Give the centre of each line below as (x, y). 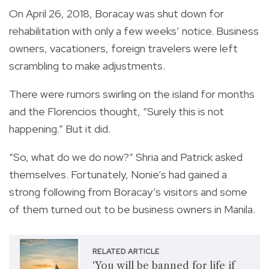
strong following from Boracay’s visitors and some (128, 192)
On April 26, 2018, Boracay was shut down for (116, 13)
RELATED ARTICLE (126, 252)
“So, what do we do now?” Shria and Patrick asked (126, 157)
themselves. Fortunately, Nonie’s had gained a (118, 174)
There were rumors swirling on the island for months (132, 94)
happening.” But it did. (60, 128)
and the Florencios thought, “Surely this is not (116, 111)
